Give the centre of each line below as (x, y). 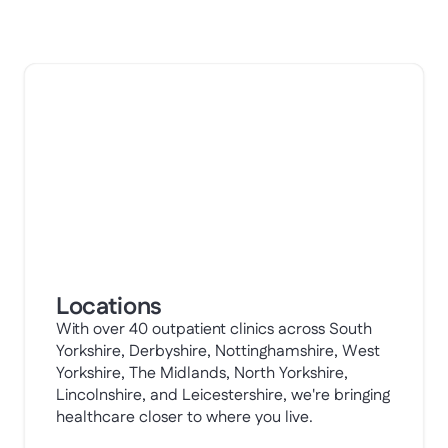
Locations (109, 307)
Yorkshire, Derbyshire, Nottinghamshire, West (218, 351)
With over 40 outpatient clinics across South (214, 329)
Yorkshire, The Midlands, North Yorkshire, (202, 373)
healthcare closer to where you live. (184, 417)
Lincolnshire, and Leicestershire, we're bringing (223, 395)
